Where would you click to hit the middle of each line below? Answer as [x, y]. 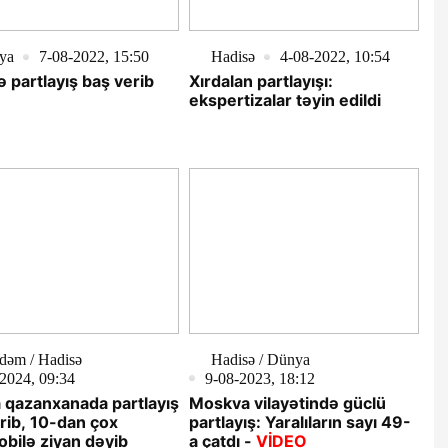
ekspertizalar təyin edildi [390, 100]
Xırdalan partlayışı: [260, 81]
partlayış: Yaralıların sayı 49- [299, 421]
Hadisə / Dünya [260, 359]
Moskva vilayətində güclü [287, 402]
